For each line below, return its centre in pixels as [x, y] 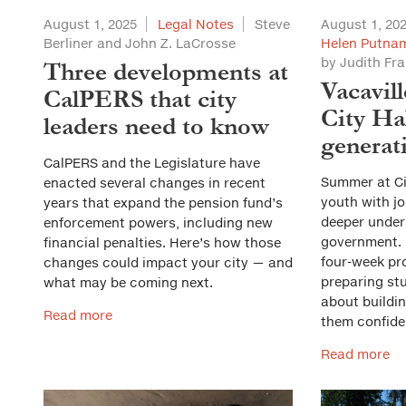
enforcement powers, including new [158, 222]
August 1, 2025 [90, 24]
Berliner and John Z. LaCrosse [140, 43]
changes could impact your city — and [168, 262]
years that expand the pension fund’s [163, 203]
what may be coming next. [130, 282]
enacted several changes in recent [155, 183]
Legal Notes [196, 24]
